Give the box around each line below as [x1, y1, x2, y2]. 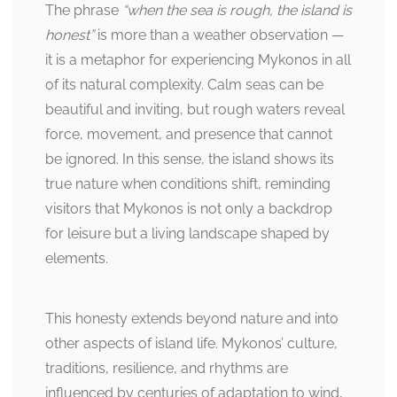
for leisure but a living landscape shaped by [45, 225, 330, 243]
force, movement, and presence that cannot [45, 126, 332, 144]
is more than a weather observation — [94, 27, 344, 44]
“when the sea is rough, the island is [122, 2, 352, 19]
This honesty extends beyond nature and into [45, 310, 339, 328]
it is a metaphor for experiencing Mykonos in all [45, 51, 351, 69]
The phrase [45, 2, 122, 19]
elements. [45, 250, 108, 268]
